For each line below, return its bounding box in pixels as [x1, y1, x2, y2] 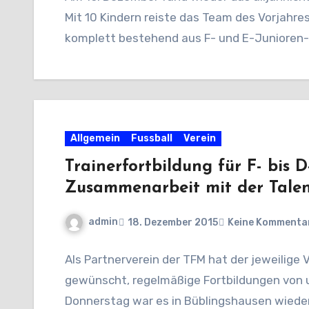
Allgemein [70, 132, 120, 145]
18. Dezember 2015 [128, 216, 218, 228]
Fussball [131, 132, 172, 145]
